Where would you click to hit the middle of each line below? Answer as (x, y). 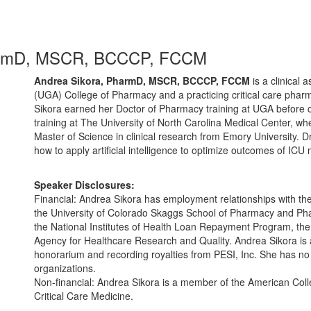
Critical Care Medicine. (84, 296)
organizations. (65, 268)
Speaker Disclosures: (84, 185)
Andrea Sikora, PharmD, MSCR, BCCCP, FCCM (142, 81)
